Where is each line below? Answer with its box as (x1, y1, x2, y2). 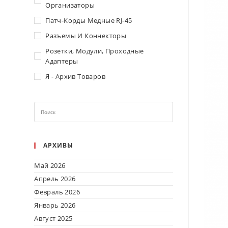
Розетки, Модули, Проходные (45, 46, 144, 55)
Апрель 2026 (34, 174, 76, 183)
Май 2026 (34, 161, 66, 170)
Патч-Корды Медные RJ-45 (45, 16, 132, 25)
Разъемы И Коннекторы (45, 31, 127, 40)
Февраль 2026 (34, 187, 80, 196)
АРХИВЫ (43, 141, 74, 150)
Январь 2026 (34, 201, 76, 210)
